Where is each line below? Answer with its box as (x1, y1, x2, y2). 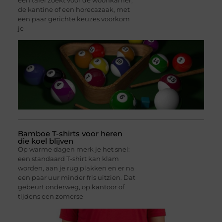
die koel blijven (17, 136, 73, 146)
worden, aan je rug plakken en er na (17, 164, 134, 172)
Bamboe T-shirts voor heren (17, 129, 122, 139)
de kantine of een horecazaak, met (17, 5, 130, 14)
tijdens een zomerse (17, 192, 83, 201)
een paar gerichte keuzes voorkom (17, 15, 130, 23)
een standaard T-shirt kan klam (17, 155, 119, 163)
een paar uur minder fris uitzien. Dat (17, 173, 135, 182)
